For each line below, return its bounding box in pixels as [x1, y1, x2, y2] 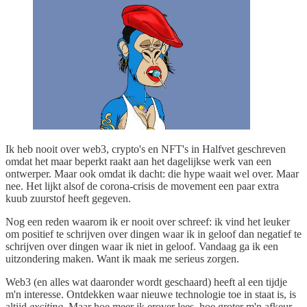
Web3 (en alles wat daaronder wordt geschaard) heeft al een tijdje [5, 276, 287, 288]
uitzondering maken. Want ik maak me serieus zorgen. [5, 253, 239, 265]
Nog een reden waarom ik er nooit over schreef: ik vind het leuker [5, 216, 290, 228]
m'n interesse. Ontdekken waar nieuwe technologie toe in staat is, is [5, 288, 296, 301]
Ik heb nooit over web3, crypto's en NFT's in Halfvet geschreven [5, 143, 286, 156]
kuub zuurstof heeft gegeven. [5, 193, 131, 205]
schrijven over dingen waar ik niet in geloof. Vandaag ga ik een [5, 241, 278, 253]
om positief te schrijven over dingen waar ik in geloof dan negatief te [5, 228, 302, 241]
